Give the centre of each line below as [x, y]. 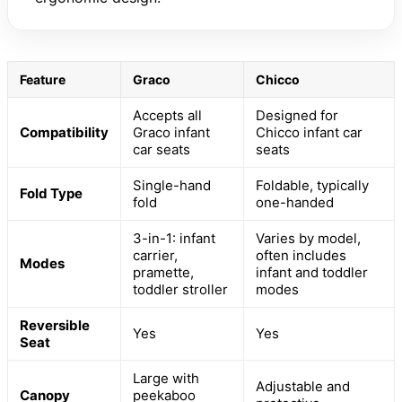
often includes [301, 256]
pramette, [163, 273]
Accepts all [167, 116]
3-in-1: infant [174, 239]
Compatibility [64, 133]
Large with [166, 379]
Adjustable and [303, 387]
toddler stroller [180, 290]
